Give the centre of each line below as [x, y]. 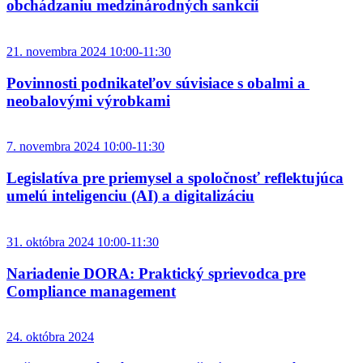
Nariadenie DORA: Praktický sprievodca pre [156, 273]
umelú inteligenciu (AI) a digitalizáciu [130, 196]
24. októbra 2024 [50, 337]
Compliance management [91, 291]
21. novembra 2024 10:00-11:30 [89, 51]
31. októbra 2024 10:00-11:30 [83, 241]
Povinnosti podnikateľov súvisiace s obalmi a [158, 83]
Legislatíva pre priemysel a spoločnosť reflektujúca [175, 178]
